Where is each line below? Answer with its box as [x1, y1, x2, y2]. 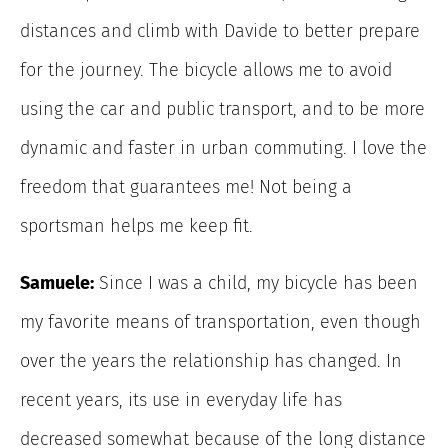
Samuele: [20, 272, 94, 295]
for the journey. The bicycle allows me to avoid [20, 59, 392, 82]
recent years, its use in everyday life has [20, 389, 342, 412]
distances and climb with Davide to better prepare [20, 20, 420, 43]
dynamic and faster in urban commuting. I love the [20, 137, 427, 160]
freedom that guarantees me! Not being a [20, 176, 352, 199]
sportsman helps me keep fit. [20, 215, 253, 238]
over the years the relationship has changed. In [20, 350, 402, 373]
